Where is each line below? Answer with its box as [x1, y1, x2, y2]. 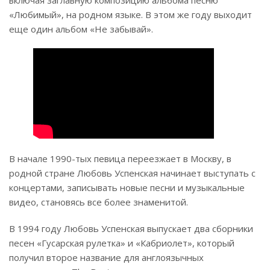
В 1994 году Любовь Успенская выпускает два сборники [9, 222, 253, 235]
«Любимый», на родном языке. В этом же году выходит [9, 8, 252, 21]
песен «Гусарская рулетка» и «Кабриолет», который [9, 237, 234, 250]
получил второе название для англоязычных [9, 251, 204, 264]
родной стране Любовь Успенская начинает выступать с [9, 167, 256, 180]
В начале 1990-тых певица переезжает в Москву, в [9, 152, 231, 165]
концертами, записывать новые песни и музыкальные [9, 181, 245, 194]
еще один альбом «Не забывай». [9, 23, 153, 36]
